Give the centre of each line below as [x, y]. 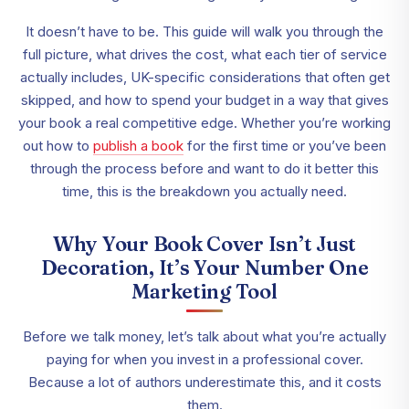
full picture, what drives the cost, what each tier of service [204, 55]
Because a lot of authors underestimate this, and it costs [204, 383]
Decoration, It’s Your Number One [204, 268]
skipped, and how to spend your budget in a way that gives [204, 100]
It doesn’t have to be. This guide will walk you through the [204, 32]
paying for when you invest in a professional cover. [204, 360]
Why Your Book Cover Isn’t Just [204, 244]
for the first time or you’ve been [285, 146]
